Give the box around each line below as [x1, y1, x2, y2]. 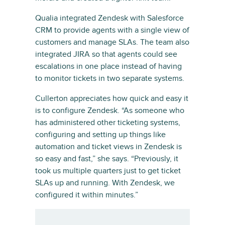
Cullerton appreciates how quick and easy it [35, 93, 188, 103]
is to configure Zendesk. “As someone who [35, 105, 184, 116]
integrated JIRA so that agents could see [35, 49, 177, 59]
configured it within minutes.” [35, 190, 138, 200]
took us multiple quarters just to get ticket [35, 166, 181, 176]
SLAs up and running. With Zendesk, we [35, 178, 175, 188]
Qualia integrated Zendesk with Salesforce [35, 13, 184, 23]
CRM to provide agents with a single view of [35, 25, 189, 35]
